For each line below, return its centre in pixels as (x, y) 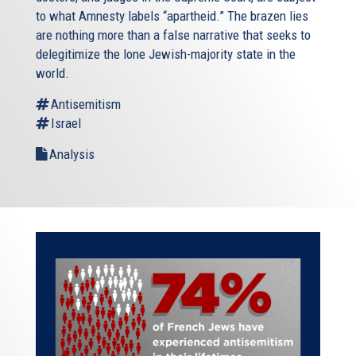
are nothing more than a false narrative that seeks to (173, 35)
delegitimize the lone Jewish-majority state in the (166, 54)
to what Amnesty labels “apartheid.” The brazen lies (172, 15)
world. (52, 73)
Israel (66, 123)
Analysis (72, 154)
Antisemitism (86, 104)
